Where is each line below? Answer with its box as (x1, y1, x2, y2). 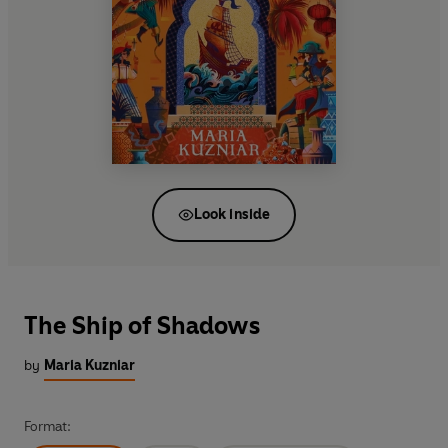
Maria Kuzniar (44, 357, 135, 375)
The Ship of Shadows (24, 311, 260, 341)
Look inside (193, 205, 271, 223)
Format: (24, 418, 71, 436)
